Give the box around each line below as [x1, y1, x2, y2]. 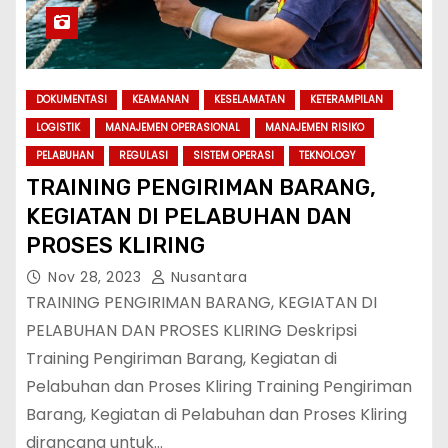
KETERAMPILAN [310, 91, 383, 107]
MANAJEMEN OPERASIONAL [105, 119, 240, 135]
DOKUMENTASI [36, 91, 107, 107]
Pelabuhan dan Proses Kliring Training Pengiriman [26, 374, 412, 398]
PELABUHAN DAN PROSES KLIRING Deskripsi [26, 318, 357, 342]
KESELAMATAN [214, 91, 285, 107]
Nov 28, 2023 [48, 266, 146, 287]
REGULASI [119, 147, 168, 163]
